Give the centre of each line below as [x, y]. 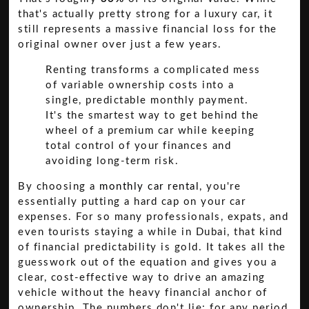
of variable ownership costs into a [140, 86]
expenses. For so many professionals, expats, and [153, 217]
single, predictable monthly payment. [147, 101]
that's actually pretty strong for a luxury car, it [146, 14]
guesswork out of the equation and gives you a [148, 263]
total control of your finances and [139, 146]
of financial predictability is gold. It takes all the [152, 248]
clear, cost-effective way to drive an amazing [142, 278]
